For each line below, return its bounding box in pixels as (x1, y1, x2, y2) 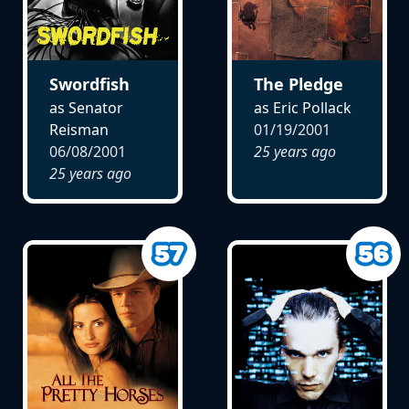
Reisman (48, 120, 109, 141)
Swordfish (48, 73, 130, 96)
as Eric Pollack (253, 98, 351, 119)
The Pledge (253, 73, 343, 96)
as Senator (48, 98, 123, 119)
